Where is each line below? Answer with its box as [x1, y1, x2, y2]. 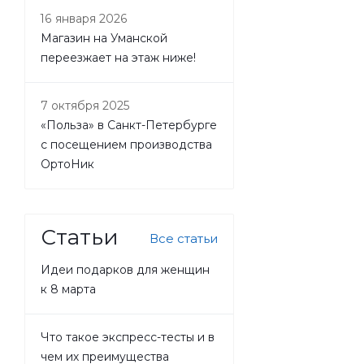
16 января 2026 [41, 12, 128, 25]
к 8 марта [41, 283, 96, 296]
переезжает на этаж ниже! [41, 51, 196, 64]
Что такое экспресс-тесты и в [41, 331, 214, 344]
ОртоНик [41, 158, 94, 171]
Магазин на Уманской [41, 32, 167, 45]
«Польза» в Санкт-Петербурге [41, 119, 217, 132]
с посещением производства [41, 138, 212, 151]
